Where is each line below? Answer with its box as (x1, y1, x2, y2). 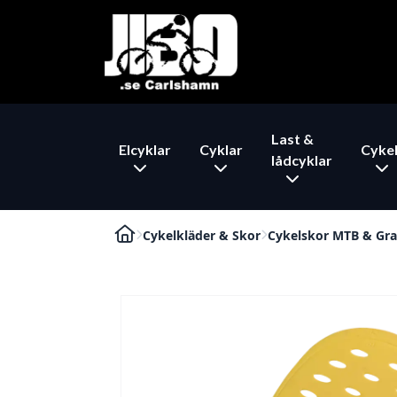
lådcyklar (271, 151, 332, 168)
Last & (271, 129, 314, 147)
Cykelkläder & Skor (143, 226, 261, 244)
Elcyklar (119, 140, 171, 158)
